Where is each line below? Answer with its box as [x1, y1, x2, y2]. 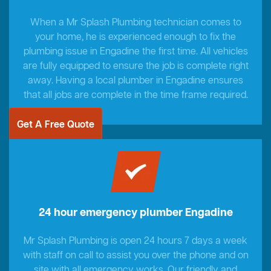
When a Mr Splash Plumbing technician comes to [30, 16, 241, 30]
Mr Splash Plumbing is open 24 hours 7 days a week [24, 235, 247, 249]
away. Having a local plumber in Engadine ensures [28, 74, 243, 88]
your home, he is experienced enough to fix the [35, 31, 236, 45]
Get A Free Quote [17, 119, 94, 132]
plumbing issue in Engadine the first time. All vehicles [23, 45, 248, 59]
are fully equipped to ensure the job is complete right [22, 60, 249, 74]
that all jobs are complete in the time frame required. [23, 89, 248, 103]
